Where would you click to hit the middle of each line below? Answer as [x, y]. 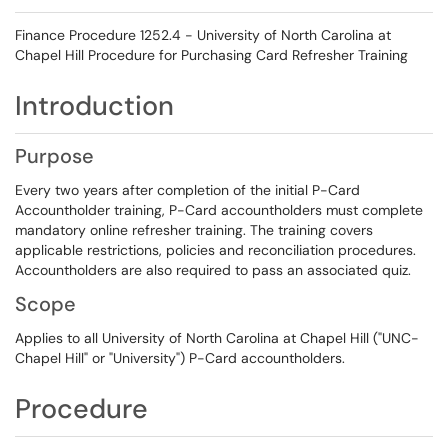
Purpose [54, 156]
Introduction [94, 105]
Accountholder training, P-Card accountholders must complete [219, 210]
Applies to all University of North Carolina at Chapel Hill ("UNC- [217, 338]
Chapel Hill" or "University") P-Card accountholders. [180, 358]
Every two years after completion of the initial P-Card [187, 190]
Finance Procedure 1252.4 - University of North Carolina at [203, 35]
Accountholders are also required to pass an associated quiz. [213, 270]
